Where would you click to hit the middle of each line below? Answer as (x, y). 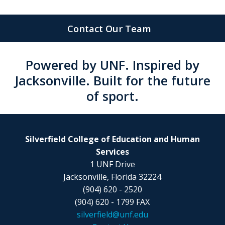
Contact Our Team (109, 29)
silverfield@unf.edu (112, 215)
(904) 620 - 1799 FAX (113, 202)
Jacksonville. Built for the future (113, 81)
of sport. (113, 96)
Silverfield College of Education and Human (112, 139)
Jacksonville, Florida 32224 (113, 177)
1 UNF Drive (112, 164)
